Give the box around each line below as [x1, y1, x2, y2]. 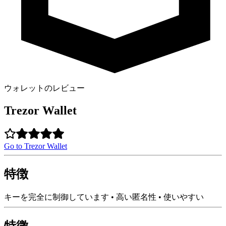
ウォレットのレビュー [4, 84, 85, 92]
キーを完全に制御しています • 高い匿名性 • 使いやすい [4, 192, 204, 201]
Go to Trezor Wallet [4, 141, 67, 150]
